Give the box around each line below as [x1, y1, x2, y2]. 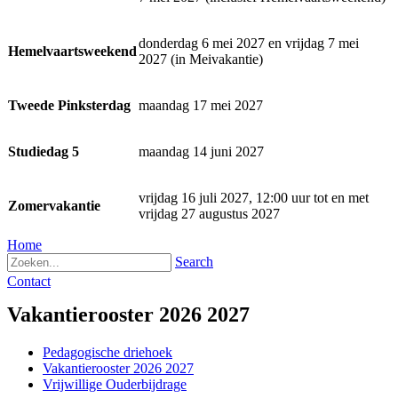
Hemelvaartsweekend [8, 44, 137, 60]
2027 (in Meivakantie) [139, 52, 263, 68]
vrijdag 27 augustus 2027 [139, 206, 280, 222]
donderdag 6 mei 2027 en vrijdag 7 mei [139, 36, 359, 52]
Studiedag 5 [8, 144, 79, 160]
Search [175, 254, 213, 270]
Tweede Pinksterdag [8, 98, 131, 114]
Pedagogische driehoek [43, 345, 172, 361]
